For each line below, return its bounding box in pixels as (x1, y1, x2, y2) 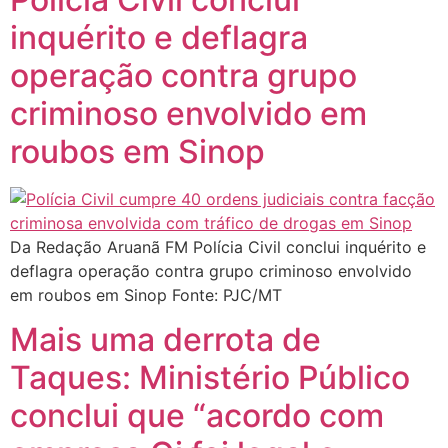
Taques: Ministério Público (10, 358, 410, 398)
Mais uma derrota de (10, 320, 321, 360)
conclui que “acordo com (10, 396, 384, 436)
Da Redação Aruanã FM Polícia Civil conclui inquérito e (10, 236, 426, 257)
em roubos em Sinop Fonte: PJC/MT (10, 284, 282, 305)
